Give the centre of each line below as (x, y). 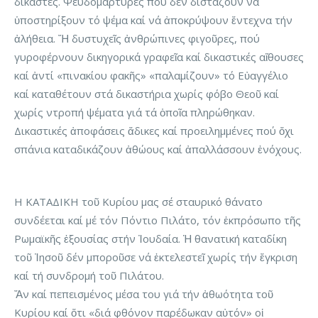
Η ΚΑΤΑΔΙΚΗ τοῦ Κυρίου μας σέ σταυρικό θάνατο (138, 202)
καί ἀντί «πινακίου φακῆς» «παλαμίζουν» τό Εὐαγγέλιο (151, 76)
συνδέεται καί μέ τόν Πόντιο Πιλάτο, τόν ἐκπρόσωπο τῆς (158, 220)
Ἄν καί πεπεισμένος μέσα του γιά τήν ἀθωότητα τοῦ (144, 294)
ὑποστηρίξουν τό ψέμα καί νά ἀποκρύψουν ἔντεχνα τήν (153, 20)
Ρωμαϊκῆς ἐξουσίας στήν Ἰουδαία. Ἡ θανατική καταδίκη (150, 239)
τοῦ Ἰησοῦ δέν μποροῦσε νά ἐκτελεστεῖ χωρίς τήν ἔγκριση (156, 257)
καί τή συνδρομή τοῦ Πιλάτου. (89, 276)
